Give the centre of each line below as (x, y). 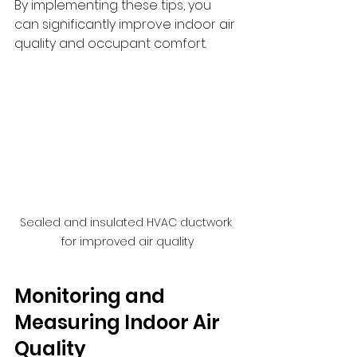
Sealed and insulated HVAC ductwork (127, 222)
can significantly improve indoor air (126, 24)
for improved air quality (127, 241)
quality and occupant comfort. (110, 43)
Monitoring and (92, 296)
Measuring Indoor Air (119, 322)
